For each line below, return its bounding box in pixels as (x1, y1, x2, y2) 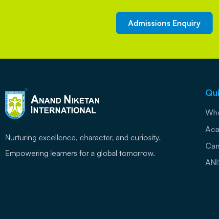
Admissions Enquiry (128, 18, 200, 28)
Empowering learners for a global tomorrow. (5, 148, 155, 158)
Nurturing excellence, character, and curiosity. (5, 132, 166, 142)
